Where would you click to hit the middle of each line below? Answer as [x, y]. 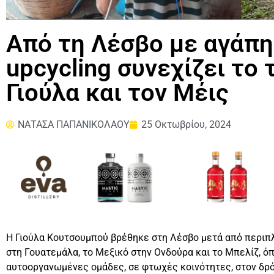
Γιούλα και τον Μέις [117, 93]
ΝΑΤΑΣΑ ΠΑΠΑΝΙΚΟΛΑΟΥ [74, 125]
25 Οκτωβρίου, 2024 [186, 125]
